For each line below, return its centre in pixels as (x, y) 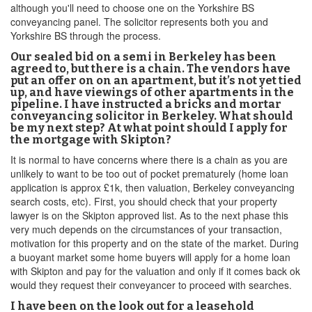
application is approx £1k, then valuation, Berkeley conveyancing (153, 187)
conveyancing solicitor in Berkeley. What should (152, 116)
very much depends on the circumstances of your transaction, (146, 229)
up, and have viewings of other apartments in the (152, 92)
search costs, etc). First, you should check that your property (144, 201)
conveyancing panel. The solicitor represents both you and (139, 22)
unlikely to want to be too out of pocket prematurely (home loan (149, 173)
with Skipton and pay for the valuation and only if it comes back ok (155, 271)
